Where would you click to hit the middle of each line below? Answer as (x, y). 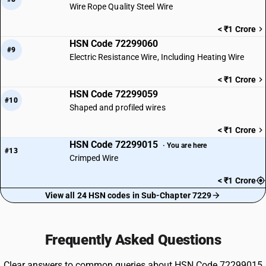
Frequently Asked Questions (133, 240)
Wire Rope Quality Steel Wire (121, 7)
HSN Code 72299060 (113, 44)
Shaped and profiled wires (117, 107)
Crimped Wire (94, 158)
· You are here (185, 145)
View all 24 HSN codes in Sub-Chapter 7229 (128, 195)
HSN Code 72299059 (113, 94)
